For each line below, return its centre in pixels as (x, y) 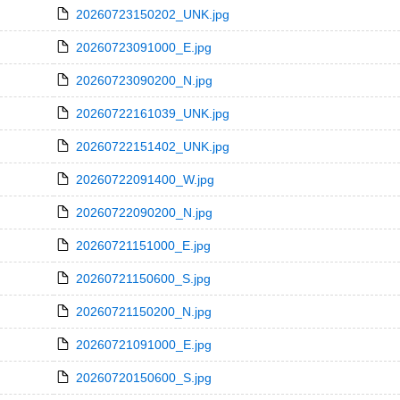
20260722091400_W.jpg (145, 179)
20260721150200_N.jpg (143, 312)
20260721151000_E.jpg (143, 246)
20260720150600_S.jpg (143, 378)
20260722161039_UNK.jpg (152, 113)
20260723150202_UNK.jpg (152, 14)
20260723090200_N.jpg (144, 80)
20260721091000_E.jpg (143, 345)
